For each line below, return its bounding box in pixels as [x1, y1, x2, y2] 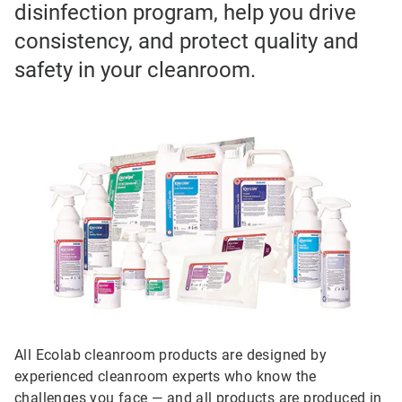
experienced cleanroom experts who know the [14, 368, 317, 386]
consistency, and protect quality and [14, 28, 359, 54]
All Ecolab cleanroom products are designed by [14, 346, 327, 364]
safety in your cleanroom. [14, 57, 256, 83]
